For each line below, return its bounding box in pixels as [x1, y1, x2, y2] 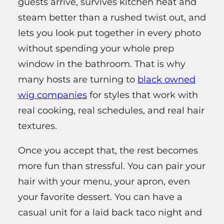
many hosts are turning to [18, 73, 137, 85]
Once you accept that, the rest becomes [18, 144, 198, 156]
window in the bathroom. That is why [18, 58, 185, 69]
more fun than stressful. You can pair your [18, 160, 205, 171]
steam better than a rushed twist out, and [18, 11, 206, 23]
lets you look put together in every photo [18, 27, 201, 38]
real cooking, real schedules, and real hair [18, 104, 204, 116]
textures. [18, 120, 57, 131]
